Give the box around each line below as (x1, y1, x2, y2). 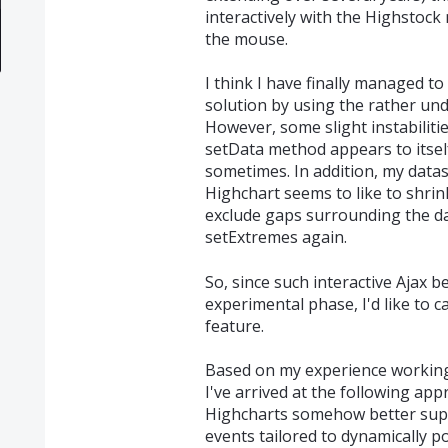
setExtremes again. (204, 226, 347, 249)
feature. (204, 314, 264, 337)
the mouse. (204, 28, 288, 50)
